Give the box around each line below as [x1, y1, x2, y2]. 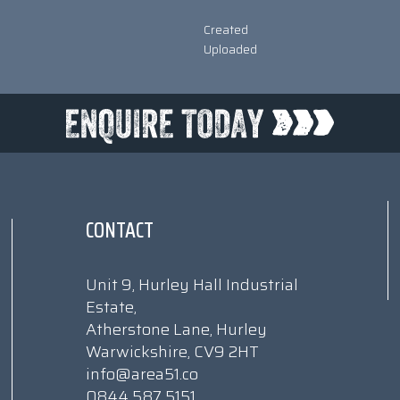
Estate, [86, 295, 137, 320]
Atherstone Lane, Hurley [86, 317, 267, 342]
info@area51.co [86, 362, 198, 387]
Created [203, 20, 248, 39]
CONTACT [86, 213, 154, 247]
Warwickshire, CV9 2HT [86, 339, 259, 364]
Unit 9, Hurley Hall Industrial [86, 272, 298, 297]
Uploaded [203, 39, 257, 59]
